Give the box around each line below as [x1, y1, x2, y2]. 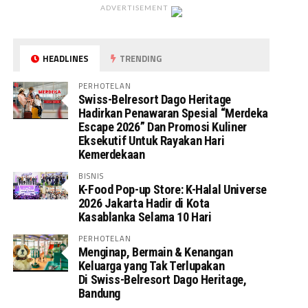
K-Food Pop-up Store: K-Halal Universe [78, 182, 267, 197]
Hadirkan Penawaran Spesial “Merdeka [78, 106, 268, 120]
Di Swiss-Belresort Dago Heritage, [78, 272, 247, 287]
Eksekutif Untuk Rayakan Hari [78, 133, 225, 148]
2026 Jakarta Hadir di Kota [78, 196, 210, 210]
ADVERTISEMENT [100, 3, 169, 12]
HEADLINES [41, 52, 89, 65]
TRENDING [118, 52, 162, 65]
